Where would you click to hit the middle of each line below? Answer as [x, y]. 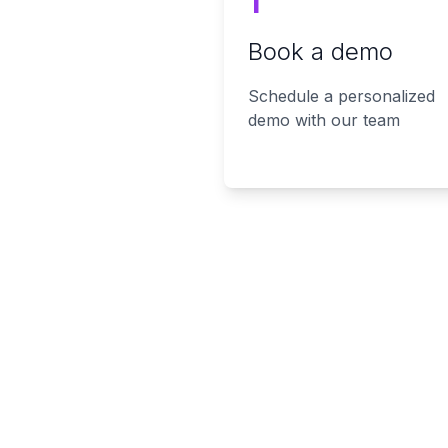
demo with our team [324, 120]
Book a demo [320, 51]
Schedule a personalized [341, 96]
